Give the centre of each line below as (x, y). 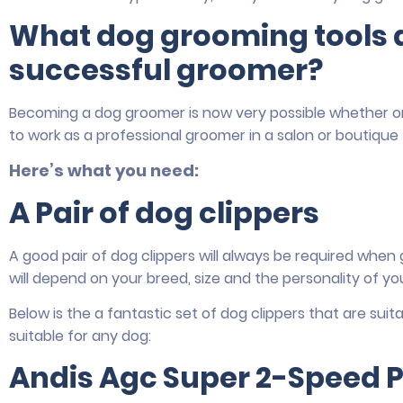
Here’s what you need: (104, 171)
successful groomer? (166, 69)
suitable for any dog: (80, 336)
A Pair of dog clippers (164, 212)
